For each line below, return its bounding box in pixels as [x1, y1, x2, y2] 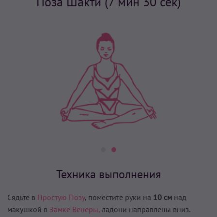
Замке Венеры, [49, 204, 100, 215]
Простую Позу [37, 192, 85, 202]
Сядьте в [7, 192, 37, 202]
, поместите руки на [85, 192, 153, 202]
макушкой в [7, 204, 49, 215]
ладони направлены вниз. [100, 204, 190, 215]
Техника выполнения [56, 167, 161, 182]
